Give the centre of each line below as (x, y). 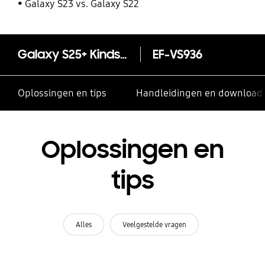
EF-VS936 (177, 55)
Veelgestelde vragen (154, 224)
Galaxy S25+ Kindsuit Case (123, 55)
